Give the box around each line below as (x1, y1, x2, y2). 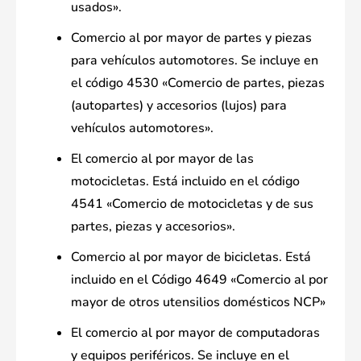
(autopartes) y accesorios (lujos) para (71, 97, 287, 115)
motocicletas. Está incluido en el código (71, 172, 300, 191)
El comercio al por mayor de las (71, 150, 254, 168)
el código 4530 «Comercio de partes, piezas (71, 74, 325, 93)
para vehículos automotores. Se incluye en (71, 52, 318, 70)
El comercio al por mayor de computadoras (71, 324, 320, 342)
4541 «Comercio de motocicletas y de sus (71, 195, 313, 214)
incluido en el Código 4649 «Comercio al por (71, 271, 328, 289)
